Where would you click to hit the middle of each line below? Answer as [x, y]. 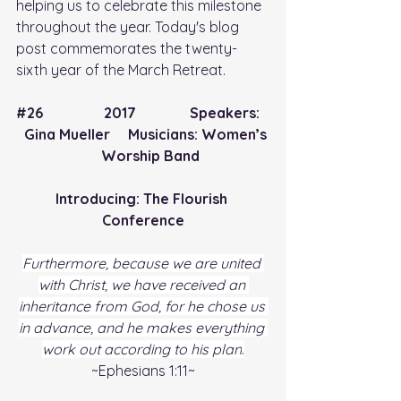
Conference [143, 221]
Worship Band [143, 156]
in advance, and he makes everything [143, 328]
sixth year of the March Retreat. [121, 70]
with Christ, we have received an [143, 285]
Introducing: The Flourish [143, 199]
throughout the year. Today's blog [129, 27]
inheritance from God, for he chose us [143, 307]
